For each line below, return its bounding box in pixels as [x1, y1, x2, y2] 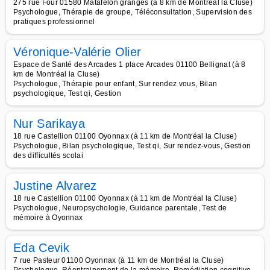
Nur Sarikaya [13, 117, 85, 130]
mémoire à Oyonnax [13, 213, 83, 222]
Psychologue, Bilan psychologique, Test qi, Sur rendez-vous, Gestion [13, 142, 251, 150]
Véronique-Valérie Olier [13, 45, 142, 58]
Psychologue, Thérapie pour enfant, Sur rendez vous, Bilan [13, 80, 218, 88]
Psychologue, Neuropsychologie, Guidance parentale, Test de [13, 204, 227, 212]
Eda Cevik [13, 241, 69, 254]
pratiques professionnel [13, 17, 95, 26]
